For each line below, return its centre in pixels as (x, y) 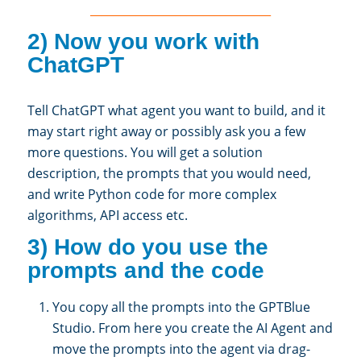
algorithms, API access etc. (108, 216)
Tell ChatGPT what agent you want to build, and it (176, 111)
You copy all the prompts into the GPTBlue (181, 307)
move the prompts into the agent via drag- (181, 349)
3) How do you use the (148, 247)
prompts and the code (149, 270)
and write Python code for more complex (152, 195)
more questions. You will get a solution (145, 153)
